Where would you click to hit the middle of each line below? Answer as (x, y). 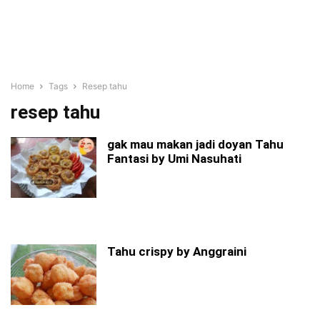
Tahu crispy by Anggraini (177, 251)
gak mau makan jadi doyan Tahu (195, 144)
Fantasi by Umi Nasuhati (174, 159)
